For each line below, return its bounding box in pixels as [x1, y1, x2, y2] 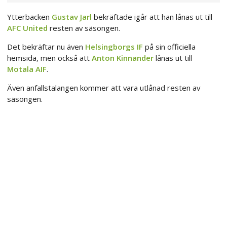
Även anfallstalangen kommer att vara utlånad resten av [7, 83, 200, 93]
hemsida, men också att [7, 53, 92, 63]
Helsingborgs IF [85, 42, 143, 52]
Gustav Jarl [52, 12, 92, 22]
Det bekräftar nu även [7, 42, 85, 52]
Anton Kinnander [92, 53, 154, 63]
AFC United [7, 23, 48, 33]
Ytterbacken [7, 12, 52, 22]
